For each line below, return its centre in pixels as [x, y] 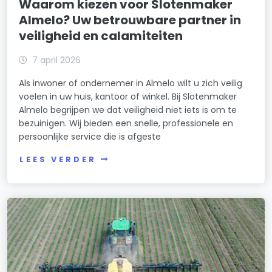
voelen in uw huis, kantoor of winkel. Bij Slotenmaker [128, 97]
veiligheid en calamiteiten [101, 36]
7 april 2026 [57, 60]
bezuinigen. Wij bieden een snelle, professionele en [126, 124]
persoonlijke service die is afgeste [90, 137]
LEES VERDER [58, 160]
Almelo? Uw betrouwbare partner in [130, 20]
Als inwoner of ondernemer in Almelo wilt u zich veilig [131, 83]
